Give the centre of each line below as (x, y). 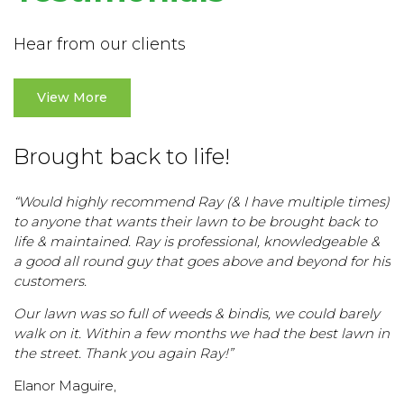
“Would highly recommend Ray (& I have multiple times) (202, 201)
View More (72, 97)
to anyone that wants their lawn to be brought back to (195, 221)
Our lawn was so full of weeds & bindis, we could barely (197, 313)
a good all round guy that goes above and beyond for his (202, 261)
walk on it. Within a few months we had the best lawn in (202, 333)
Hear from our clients (100, 44)
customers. (50, 280)
